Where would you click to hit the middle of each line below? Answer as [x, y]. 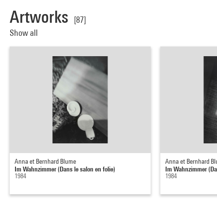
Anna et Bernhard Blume [45, 161]
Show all [25, 32]
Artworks [39, 16]
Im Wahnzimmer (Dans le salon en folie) [65, 169]
